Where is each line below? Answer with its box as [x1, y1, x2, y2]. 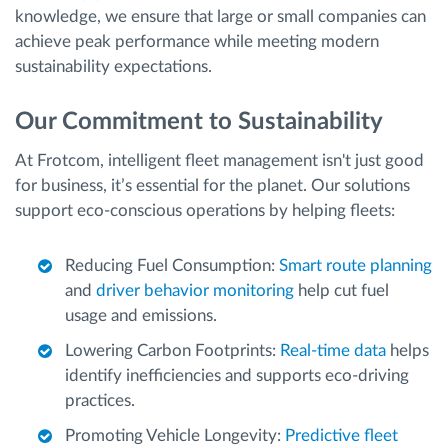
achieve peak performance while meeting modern [15, 33, 379, 50]
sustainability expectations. [15, 58, 216, 75]
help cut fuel [294, 281, 389, 299]
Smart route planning [279, 256, 432, 274]
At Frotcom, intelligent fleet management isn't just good [15, 151, 424, 169]
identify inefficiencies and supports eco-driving [65, 366, 409, 384]
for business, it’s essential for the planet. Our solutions [15, 176, 410, 194]
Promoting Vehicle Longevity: [65, 426, 285, 444]
